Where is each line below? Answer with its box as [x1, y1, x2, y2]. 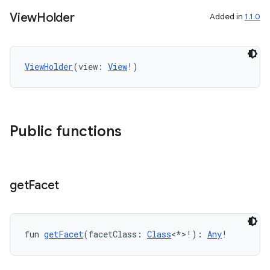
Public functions [10, 122, 122, 140]
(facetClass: [83, 228, 147, 240]
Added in [210, 11, 245, 22]
